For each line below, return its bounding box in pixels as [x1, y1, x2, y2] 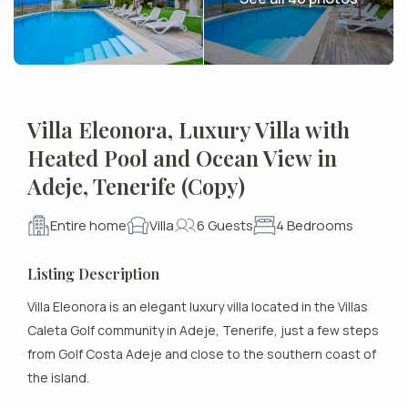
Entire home [50, 215, 127, 235]
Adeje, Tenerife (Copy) [27, 171, 246, 201]
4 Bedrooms [276, 215, 354, 235]
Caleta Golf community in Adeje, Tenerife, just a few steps [27, 321, 380, 340]
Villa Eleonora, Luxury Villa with [27, 115, 351, 145]
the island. [27, 369, 90, 387]
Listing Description [27, 264, 160, 284]
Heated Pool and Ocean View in [27, 143, 338, 173]
